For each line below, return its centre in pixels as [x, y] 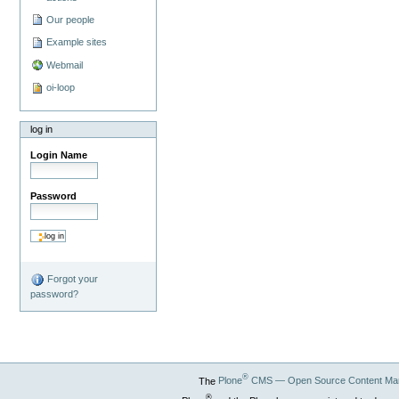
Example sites [77, 42]
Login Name [59, 155]
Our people [71, 19]
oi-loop [61, 88]
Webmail [65, 65]
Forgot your [72, 279]
